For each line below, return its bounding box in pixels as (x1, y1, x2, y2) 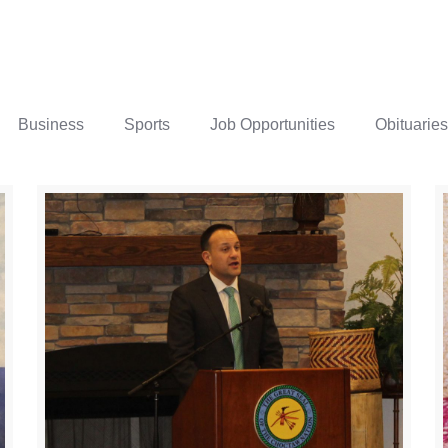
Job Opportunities (209, 116, 335, 133)
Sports (123, 116, 170, 133)
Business (17, 116, 84, 133)
